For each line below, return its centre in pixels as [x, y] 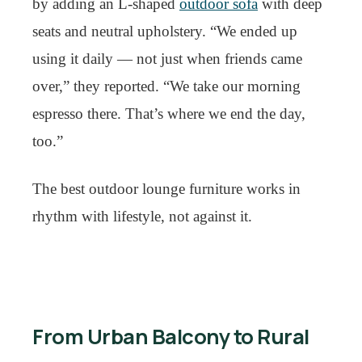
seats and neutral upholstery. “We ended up [165, 31]
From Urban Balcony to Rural [171, 337]
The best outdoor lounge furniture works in [166, 189]
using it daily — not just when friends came [167, 59]
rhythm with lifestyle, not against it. [142, 216]
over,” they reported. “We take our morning [166, 86]
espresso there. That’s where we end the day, [169, 114]
